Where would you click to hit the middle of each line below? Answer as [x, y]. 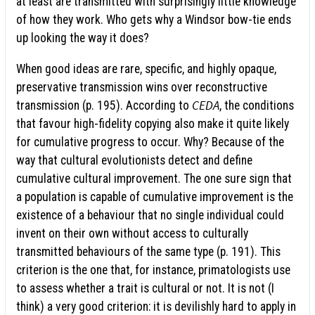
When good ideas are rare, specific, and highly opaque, [146, 69]
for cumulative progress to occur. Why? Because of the [150, 142]
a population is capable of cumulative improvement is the [155, 197]
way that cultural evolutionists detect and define [134, 160]
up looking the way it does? [83, 38]
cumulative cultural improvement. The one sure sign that [154, 178]
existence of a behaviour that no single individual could [150, 215]
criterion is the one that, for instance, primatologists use [153, 270]
